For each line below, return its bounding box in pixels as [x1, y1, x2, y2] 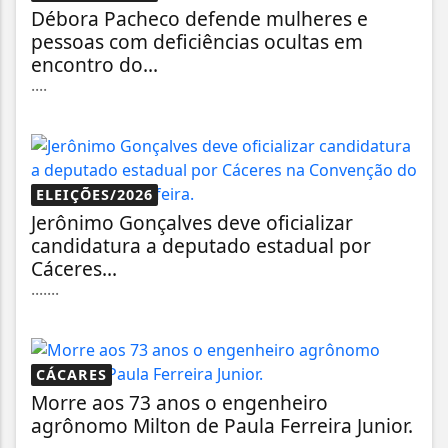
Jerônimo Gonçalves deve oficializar [31, 208, 353, 236]
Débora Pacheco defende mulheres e [31, 4, 368, 32]
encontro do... [31, 50, 158, 78]
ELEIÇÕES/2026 [36, 184, 153, 204]
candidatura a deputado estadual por [31, 231, 371, 259]
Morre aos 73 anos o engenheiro [31, 388, 328, 416]
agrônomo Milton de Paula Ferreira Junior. [31, 411, 413, 439]
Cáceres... [31, 254, 117, 282]
